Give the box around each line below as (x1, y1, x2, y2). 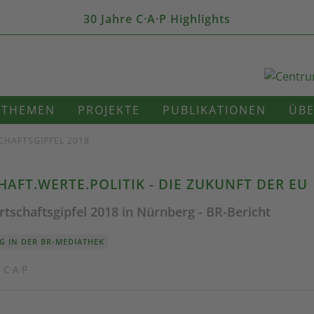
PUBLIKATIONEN (163, 102, 266, 118)
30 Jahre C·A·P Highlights (83, 11, 231, 27)
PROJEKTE (78, 102, 140, 118)
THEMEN (1, 102, 55, 118)
